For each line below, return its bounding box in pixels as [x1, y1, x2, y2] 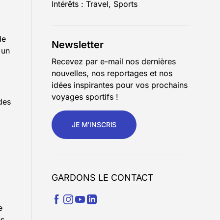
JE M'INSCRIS [72, 120, 117, 129]
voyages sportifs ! [52, 92, 118, 102]
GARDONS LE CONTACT [52, 172, 154, 183]
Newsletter [52, 39, 104, 51]
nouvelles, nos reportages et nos [52, 68, 172, 78]
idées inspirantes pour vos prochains [52, 80, 188, 90]
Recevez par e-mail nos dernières [52, 56, 176, 66]
